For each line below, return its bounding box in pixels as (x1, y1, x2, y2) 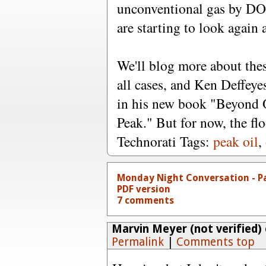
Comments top (176, 235, 255, 249)
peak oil (213, 132, 258, 151)
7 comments (117, 195, 174, 206)
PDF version (117, 183, 170, 195)
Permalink (111, 235, 164, 249)
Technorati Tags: (117, 132, 213, 151)
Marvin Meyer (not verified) (111, 222, 262, 236)
